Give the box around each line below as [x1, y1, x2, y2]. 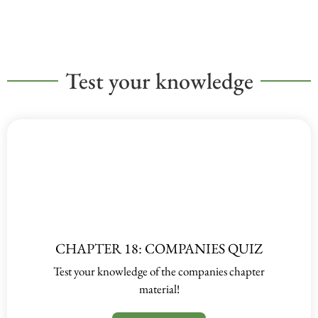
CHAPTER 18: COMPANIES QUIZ [55, 238, 263, 258]
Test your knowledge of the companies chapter [53, 263, 265, 279]
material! [138, 280, 180, 297]
